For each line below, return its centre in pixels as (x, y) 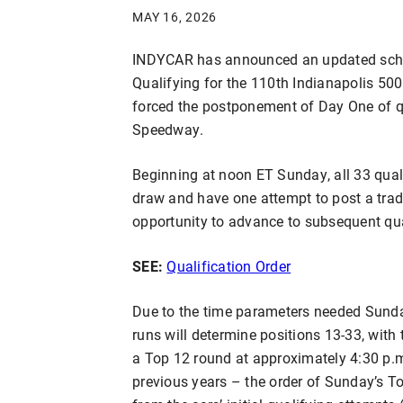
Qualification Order (229, 265)
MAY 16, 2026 (175, 16)
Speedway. (168, 129)
